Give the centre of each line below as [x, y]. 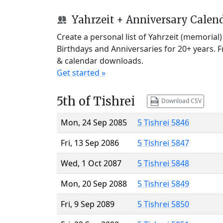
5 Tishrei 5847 [163, 143]
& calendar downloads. [100, 60]
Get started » [81, 72]
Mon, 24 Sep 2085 [94, 122]
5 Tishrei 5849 [163, 183]
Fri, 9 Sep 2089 [88, 204]
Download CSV [180, 101]
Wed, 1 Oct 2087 [91, 163]
